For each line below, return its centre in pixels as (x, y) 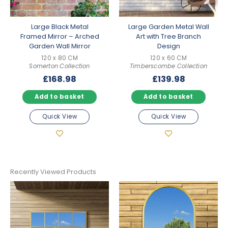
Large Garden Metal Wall (168, 26)
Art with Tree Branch (168, 36)
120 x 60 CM (168, 58)
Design (168, 46)
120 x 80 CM (60, 58)
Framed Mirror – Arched (60, 36)
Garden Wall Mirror (60, 46)
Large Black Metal (60, 26)
